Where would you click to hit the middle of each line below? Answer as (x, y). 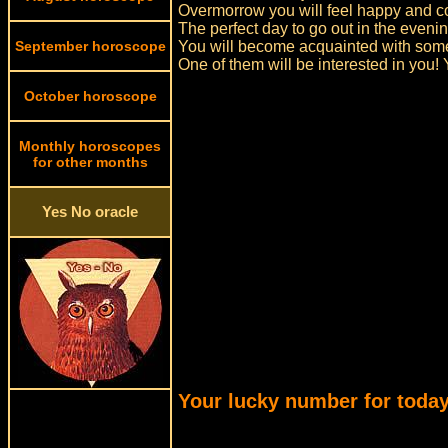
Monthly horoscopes (90, 146)
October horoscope (90, 96)
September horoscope (90, 46)
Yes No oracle (90, 212)
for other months (90, 162)
